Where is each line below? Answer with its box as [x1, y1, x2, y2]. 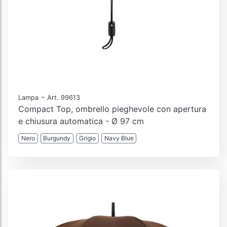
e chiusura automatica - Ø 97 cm [18, 116, 144, 126]
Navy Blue [104, 134, 134, 142]
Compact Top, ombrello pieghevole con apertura [18, 103, 206, 114]
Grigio [79, 134, 96, 142]
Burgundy [43, 134, 71, 142]
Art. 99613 [47, 93, 80, 101]
